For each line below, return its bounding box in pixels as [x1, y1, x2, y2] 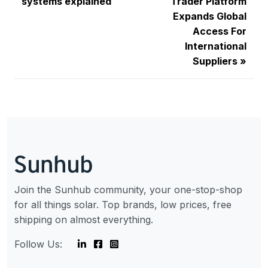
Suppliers [193, 55, 237, 68]
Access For [193, 25, 246, 38]
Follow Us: [14, 238, 62, 251]
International [185, 40, 246, 53]
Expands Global [173, 10, 246, 23]
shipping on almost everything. [14, 214, 153, 226]
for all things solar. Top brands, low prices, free [14, 199, 232, 211]
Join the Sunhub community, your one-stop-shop [14, 184, 242, 196]
